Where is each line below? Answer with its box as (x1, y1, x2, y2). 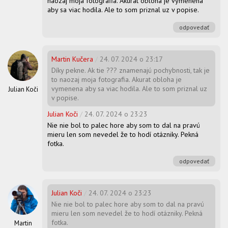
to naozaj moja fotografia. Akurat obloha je (51, 75, 182, 84)
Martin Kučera (51, 54, 93, 64)
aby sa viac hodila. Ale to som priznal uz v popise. (47, 5, 199, 15)
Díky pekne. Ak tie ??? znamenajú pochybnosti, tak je (51, 66, 210, 75)
